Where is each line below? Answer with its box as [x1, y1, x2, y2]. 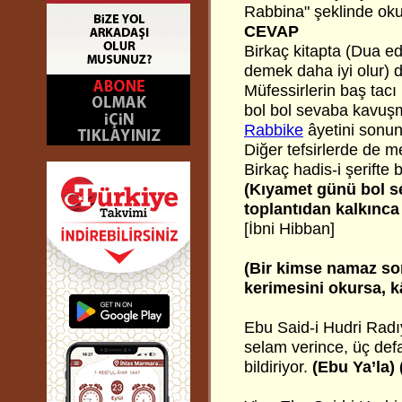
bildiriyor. [244, 358, 312, 376]
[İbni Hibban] [244, 220, 335, 238]
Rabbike [244, 121, 303, 139]
